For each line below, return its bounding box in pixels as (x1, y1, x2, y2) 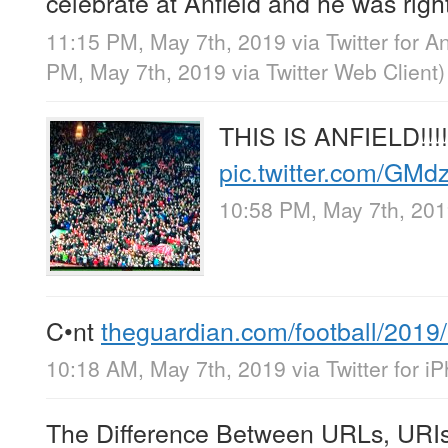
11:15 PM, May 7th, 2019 (46, 25, 286, 56)
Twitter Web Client (266, 55, 438, 86)
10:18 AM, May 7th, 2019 (46, 352, 286, 383)
